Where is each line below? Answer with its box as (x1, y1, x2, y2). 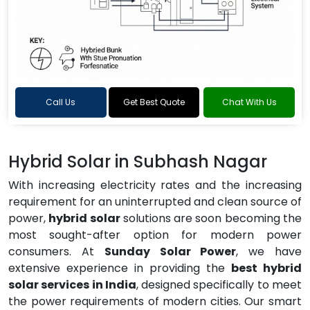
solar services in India (8, 277, 136, 293)
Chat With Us (221, 96, 277, 108)
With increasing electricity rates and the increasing (8, 177, 302, 193)
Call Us (46, 96, 76, 108)
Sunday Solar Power (104, 244, 237, 259)
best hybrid (231, 260, 302, 276)
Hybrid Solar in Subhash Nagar (8, 150, 267, 173)
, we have (236, 244, 302, 259)
